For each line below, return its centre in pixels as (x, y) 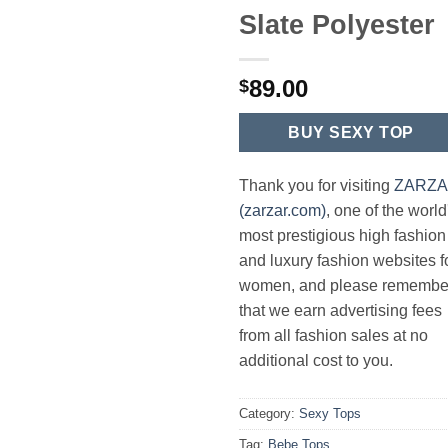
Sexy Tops (330, 413)
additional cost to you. (316, 360)
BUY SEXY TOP (351, 132)
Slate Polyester (337, 24)
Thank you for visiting (316, 185)
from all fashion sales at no (333, 335)
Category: (269, 413)
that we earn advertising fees (340, 310)
